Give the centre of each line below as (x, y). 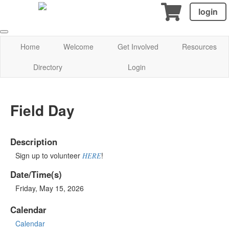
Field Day (42, 110)
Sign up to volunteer (49, 155)
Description (34, 141)
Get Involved (138, 47)
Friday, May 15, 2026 (50, 188)
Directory (48, 67)
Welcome (79, 47)
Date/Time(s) (36, 174)
